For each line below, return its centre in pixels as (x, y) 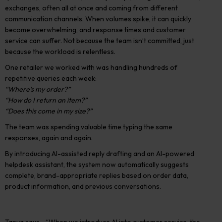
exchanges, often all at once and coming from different (91, 8)
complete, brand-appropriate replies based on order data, (97, 175)
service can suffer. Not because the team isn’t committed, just (100, 41)
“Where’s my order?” (38, 89)
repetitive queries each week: (51, 78)
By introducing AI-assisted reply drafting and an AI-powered (100, 154)
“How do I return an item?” (46, 100)
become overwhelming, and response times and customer (95, 30)
